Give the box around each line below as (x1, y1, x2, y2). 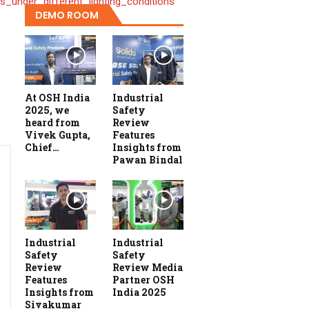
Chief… (25, 141, 59, 154)
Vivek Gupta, (25, 128, 90, 142)
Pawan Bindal (112, 153, 183, 167)
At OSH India (25, 91, 90, 105)
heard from (25, 116, 80, 130)
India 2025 (112, 286, 166, 299)
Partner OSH (112, 273, 175, 287)
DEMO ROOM (35, 8, 99, 22)
